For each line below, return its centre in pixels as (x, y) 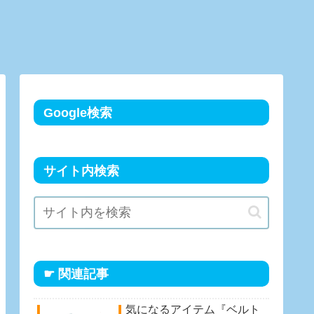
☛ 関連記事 (76, 274)
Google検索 (78, 113)
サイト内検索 (82, 171)
